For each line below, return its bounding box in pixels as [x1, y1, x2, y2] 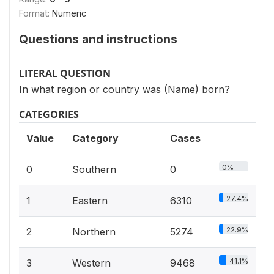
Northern [72, 225, 116, 238]
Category [72, 131, 119, 144]
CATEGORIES [19, 107, 79, 121]
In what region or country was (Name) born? [19, 83, 230, 95]
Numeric [52, 7, 86, 18]
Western [72, 256, 111, 269]
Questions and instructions [19, 31, 177, 46]
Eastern [72, 194, 108, 207]
